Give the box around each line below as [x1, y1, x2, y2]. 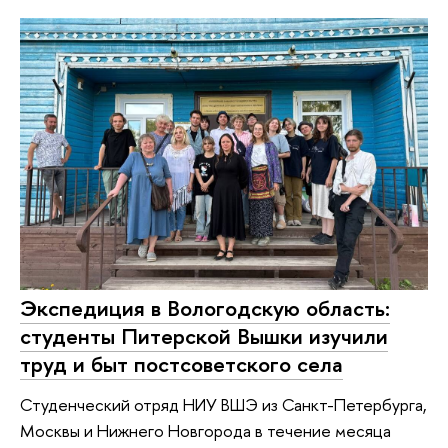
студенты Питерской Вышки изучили [20, 321, 388, 352]
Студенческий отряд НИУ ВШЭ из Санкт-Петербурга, [20, 392, 427, 416]
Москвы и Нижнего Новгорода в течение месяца [20, 418, 391, 442]
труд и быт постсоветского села [20, 349, 343, 380]
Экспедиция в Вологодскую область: [20, 293, 390, 324]
